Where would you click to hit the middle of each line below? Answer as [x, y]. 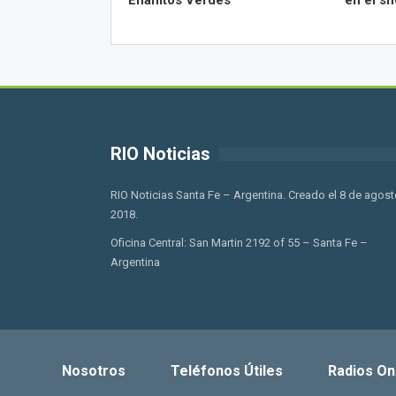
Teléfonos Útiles [226, 370]
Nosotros [93, 370]
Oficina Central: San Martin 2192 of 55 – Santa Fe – [239, 242]
